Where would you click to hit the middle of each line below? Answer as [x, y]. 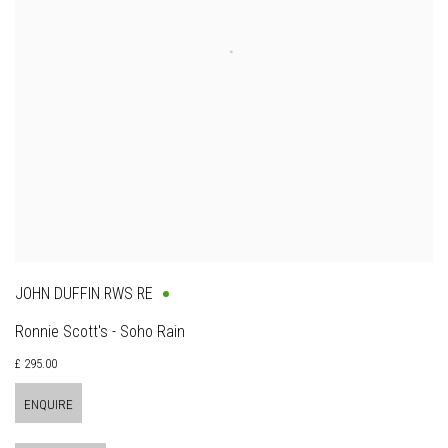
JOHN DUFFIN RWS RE [84, 295]
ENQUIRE [48, 406]
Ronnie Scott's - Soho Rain [100, 333]
